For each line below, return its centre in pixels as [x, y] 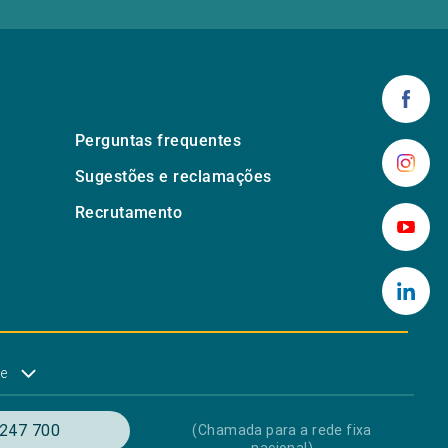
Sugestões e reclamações [173, 177]
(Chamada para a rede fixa [282, 430]
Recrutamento [128, 213]
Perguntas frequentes [158, 141]
